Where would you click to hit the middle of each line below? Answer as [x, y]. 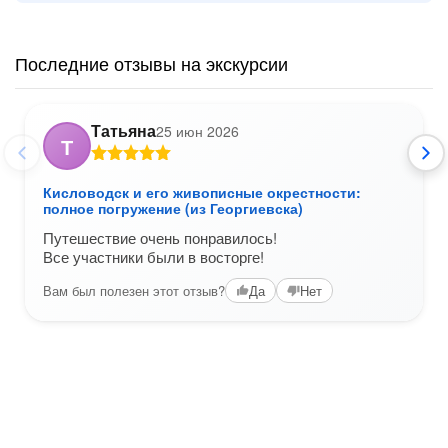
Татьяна [123, 130]
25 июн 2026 [197, 131]
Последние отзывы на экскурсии [151, 63]
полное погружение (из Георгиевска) [173, 208]
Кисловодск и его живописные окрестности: [202, 192]
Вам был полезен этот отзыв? [134, 290]
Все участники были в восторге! [153, 256]
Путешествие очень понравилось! [160, 237]
